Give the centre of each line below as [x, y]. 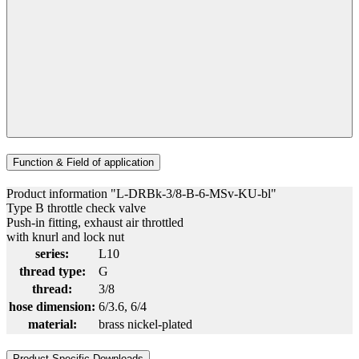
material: [52, 324]
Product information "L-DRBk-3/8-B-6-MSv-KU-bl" [141, 193]
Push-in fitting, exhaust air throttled [95, 222]
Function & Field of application [83, 163]
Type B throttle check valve [76, 208]
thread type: [52, 271]
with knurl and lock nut [65, 236]
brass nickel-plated [145, 324]
